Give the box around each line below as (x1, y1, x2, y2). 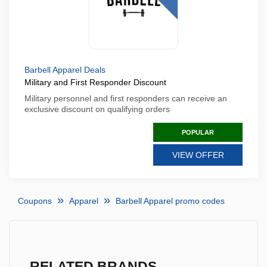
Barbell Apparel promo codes (116, 196, 225, 206)
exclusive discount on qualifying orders (24, 104, 170, 114)
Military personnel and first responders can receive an (24, 94, 227, 103)
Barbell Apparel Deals (24, 65, 105, 74)
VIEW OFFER (172, 150, 224, 160)
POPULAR (182, 129, 214, 136)
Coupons (18, 196, 52, 206)
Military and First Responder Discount (24, 77, 166, 87)
